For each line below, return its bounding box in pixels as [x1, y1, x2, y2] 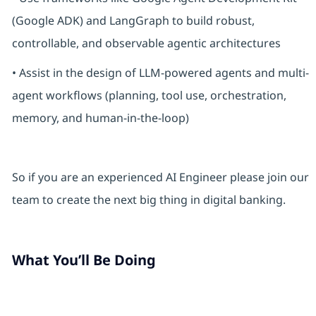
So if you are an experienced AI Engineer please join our [11, 169, 309, 186]
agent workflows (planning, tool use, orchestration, [11, 87, 286, 104]
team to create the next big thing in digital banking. [11, 192, 286, 208]
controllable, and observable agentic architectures [11, 35, 281, 51]
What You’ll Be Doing [11, 250, 156, 270]
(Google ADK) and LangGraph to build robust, [11, 13, 255, 29]
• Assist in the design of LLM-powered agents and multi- [11, 65, 309, 81]
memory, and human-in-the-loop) [11, 110, 189, 126]
